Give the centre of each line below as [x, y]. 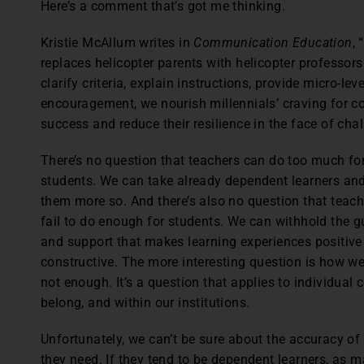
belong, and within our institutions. [145, 303]
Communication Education [273, 43]
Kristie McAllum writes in [117, 43]
